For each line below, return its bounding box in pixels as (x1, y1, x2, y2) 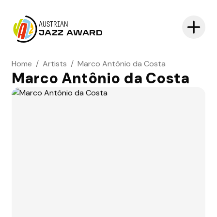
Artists (43, 59, 67, 69)
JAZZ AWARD (39, 30, 103, 37)
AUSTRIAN (39, 21, 68, 29)
